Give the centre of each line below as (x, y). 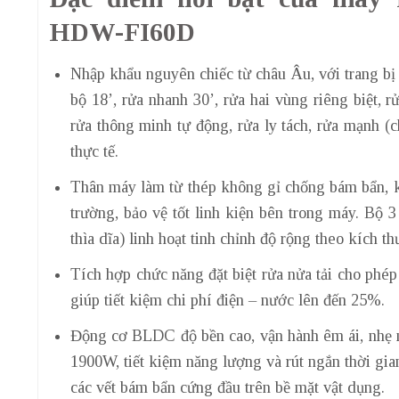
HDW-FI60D (122, 32)
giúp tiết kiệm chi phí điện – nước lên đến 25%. (227, 301)
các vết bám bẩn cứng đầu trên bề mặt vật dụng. (227, 388)
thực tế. (94, 152)
